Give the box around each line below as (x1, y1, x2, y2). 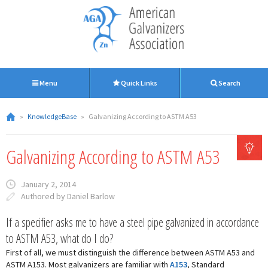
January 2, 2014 (21, 179, 76, 190)
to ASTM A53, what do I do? (6, 230, 113, 246)
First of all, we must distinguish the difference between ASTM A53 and (6, 247, 255, 258)
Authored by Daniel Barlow (21, 191, 115, 202)
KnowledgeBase (28, 112, 77, 121)
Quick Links (120, 78, 158, 87)
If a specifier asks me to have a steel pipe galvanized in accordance (6, 214, 259, 230)
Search (217, 78, 240, 87)
